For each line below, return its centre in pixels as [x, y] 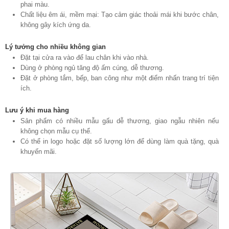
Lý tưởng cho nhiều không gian [55, 47]
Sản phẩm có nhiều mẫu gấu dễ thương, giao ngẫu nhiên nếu [120, 121]
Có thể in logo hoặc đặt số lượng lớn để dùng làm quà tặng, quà [120, 141]
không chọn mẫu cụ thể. [56, 131]
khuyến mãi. [39, 151]
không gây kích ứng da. [56, 25]
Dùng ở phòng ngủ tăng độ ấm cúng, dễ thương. [92, 67]
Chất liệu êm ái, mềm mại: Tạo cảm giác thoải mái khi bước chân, [120, 14]
